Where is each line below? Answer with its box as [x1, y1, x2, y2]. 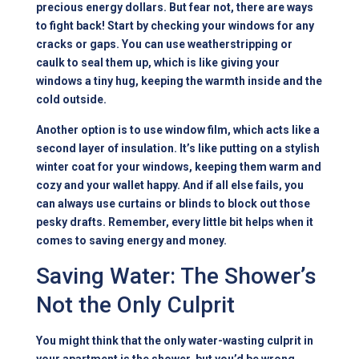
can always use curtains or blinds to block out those [36, 197, 311, 211]
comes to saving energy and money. [36, 234, 228, 248]
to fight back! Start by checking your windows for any [36, 19, 315, 33]
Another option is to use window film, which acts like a [36, 123, 321, 137]
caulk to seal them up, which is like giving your [36, 56, 280, 70]
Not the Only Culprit [36, 292, 236, 319]
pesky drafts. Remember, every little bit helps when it [36, 216, 314, 229]
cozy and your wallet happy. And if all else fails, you [36, 179, 305, 192]
